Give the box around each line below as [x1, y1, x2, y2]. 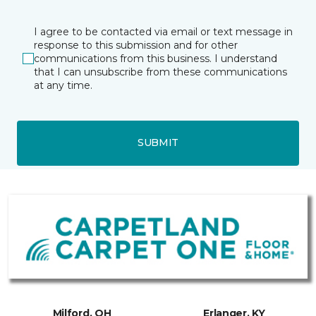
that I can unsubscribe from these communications [34, 65, 287, 78]
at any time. [34, 78, 92, 92]
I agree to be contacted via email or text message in [34, 25, 293, 38]
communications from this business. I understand [34, 51, 277, 65]
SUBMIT [137, 136, 179, 150]
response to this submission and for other [34, 38, 238, 51]
